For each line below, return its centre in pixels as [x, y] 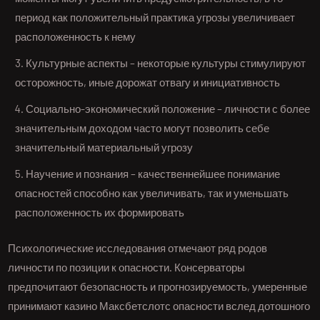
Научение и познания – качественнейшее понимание [153, 174]
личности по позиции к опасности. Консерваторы [127, 267]
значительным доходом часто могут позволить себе [142, 128]
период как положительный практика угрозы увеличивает [155, 17]
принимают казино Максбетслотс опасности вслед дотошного [159, 305]
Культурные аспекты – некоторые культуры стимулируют [166, 63]
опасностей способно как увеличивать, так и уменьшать [152, 193]
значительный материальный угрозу [104, 147]
